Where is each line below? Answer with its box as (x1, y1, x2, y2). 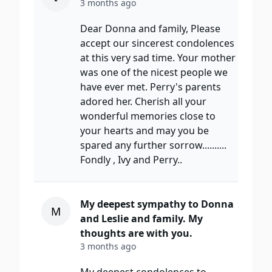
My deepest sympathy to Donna (80, 197, 234, 211)
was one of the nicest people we (80, 66, 228, 80)
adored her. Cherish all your (80, 95, 206, 109)
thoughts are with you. (80, 226, 192, 240)
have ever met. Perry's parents (80, 80, 221, 94)
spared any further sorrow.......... (80, 138, 226, 152)
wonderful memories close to (80, 109, 216, 123)
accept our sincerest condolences (80, 36, 234, 50)
